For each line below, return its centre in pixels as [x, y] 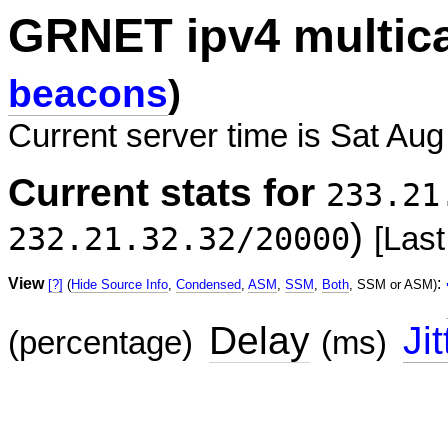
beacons [88, 93]
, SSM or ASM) [393, 284]
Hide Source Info [119, 284]
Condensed [208, 284]
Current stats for [161, 192]
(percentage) [100, 343]
